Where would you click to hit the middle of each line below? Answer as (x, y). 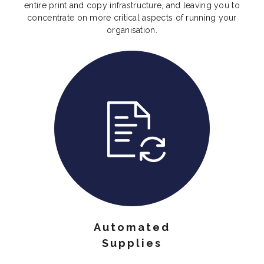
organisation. (132, 30)
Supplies (132, 243)
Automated (132, 227)
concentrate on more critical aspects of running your (132, 18)
